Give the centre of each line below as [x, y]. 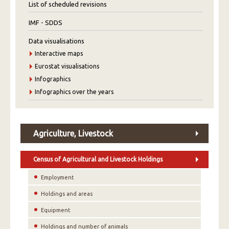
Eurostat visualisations [67, 66]
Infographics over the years [74, 92]
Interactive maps [59, 53]
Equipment [56, 210]
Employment [58, 178]
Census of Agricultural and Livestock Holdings [98, 159]
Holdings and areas [67, 194]
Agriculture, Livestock [73, 133]
